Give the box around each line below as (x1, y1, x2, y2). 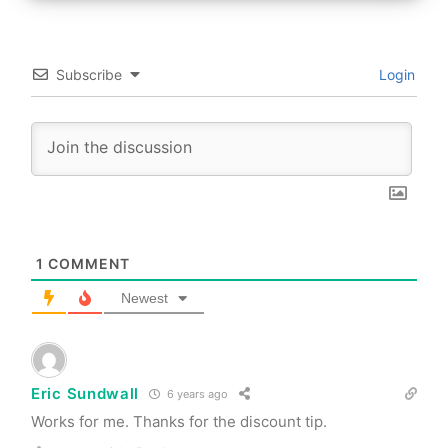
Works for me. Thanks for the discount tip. (31, 411, 327, 431)
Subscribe (56, 65, 122, 83)
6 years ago (164, 387, 229, 402)
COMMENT (44, 254, 130, 272)
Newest (121, 289, 168, 306)
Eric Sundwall (31, 384, 140, 404)
